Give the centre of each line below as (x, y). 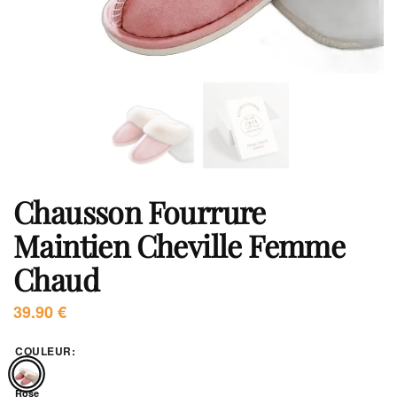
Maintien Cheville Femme (179, 245)
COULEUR (43, 351)
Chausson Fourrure (140, 212)
